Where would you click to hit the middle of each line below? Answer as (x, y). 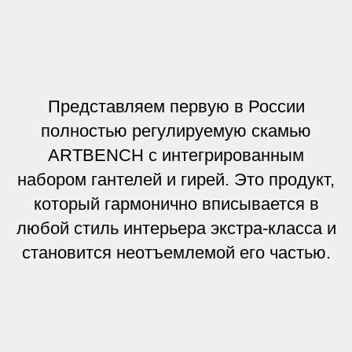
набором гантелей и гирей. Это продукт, (176, 180)
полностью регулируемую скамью (176, 131)
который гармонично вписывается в (176, 204)
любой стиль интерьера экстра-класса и (176, 228)
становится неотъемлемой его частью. (176, 253)
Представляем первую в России (176, 106)
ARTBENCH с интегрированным (176, 155)
